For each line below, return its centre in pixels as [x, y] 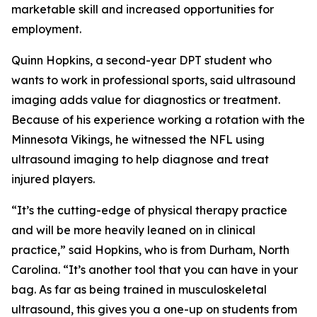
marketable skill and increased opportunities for [143, 9]
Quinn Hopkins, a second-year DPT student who [142, 60]
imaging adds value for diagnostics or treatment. [146, 100]
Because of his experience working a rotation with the [158, 120]
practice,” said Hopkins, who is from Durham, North [150, 250]
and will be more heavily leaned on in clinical [133, 230]
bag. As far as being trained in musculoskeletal [139, 289]
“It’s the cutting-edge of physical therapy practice [149, 210]
